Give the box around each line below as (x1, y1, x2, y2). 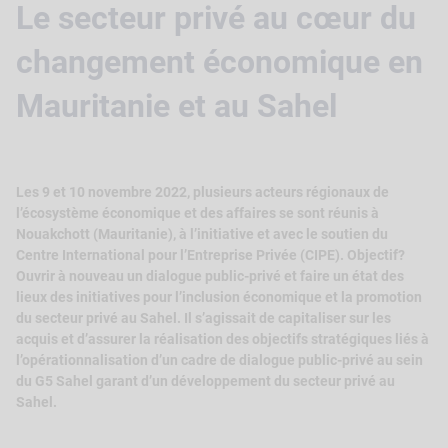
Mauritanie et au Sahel (16, 86, 337, 125)
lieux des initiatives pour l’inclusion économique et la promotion (16, 288, 422, 305)
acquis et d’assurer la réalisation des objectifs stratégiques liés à (16, 330, 429, 347)
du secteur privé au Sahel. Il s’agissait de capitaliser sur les (16, 309, 391, 326)
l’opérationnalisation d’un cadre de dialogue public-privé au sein (16, 351, 423, 368)
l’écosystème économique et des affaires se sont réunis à (16, 204, 379, 221)
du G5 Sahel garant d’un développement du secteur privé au (16, 372, 395, 389)
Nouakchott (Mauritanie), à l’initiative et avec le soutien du (16, 225, 388, 242)
